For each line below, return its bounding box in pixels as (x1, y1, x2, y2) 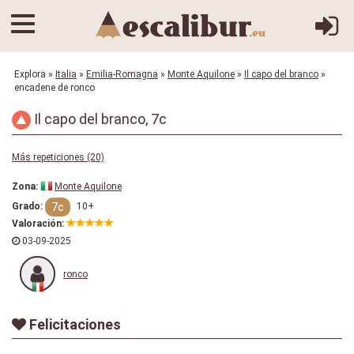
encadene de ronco (14, 82, 95, 93)
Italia (55, 69, 77, 80)
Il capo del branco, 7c (31, 111, 167, 127)
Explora (14, 69, 48, 80)
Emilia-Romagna (86, 69, 158, 80)
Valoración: (12, 218, 64, 230)
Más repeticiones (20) (12, 152, 104, 163)
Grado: (12, 201, 43, 213)
